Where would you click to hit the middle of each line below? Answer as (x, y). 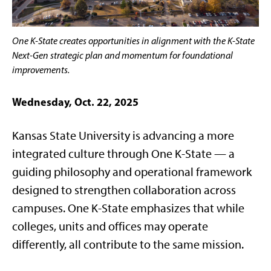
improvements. (41, 70)
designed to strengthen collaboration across (124, 190)
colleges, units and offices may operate (110, 226)
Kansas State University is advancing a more (123, 135)
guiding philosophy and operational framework (132, 172)
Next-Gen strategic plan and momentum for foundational (122, 55)
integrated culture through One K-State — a (123, 154)
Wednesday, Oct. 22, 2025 (75, 102)
